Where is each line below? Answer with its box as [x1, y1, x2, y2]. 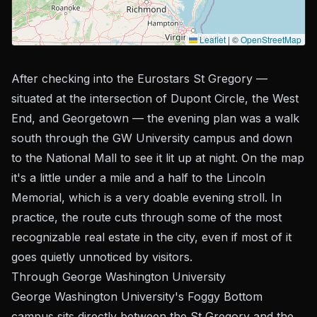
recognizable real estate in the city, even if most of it [11, 230, 292, 244]
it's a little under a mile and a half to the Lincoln [11, 171, 265, 185]
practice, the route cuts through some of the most [11, 210, 282, 224]
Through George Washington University [11, 270, 226, 284]
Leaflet [197, 33, 226, 45]
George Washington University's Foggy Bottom [11, 289, 263, 304]
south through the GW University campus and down [11, 131, 292, 145]
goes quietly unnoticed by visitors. [11, 250, 192, 264]
